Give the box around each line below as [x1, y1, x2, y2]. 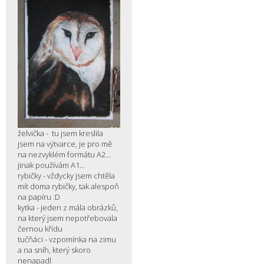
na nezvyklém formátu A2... [18, 148, 111, 160]
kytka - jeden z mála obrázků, [18, 202, 118, 213]
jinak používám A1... [18, 159, 85, 170]
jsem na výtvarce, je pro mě [18, 138, 112, 149]
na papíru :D [18, 191, 60, 202]
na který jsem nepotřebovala [18, 212, 117, 223]
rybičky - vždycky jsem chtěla [18, 170, 115, 181]
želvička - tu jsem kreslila [18, 127, 103, 138]
